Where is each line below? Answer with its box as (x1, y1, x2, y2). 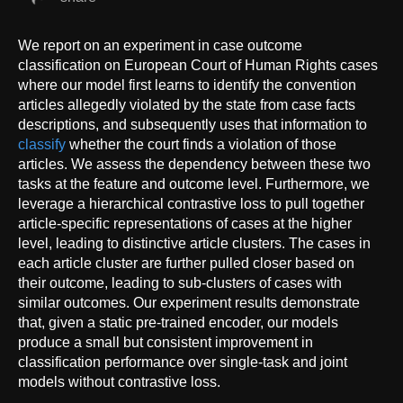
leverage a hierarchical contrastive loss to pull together (18, 195, 364, 211)
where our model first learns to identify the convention (18, 76, 356, 93)
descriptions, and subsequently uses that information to (18, 116, 367, 132)
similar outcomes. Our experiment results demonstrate (18, 294, 360, 310)
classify (18, 136, 66, 152)
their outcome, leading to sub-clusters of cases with (18, 274, 342, 291)
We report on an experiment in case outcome (18, 37, 302, 53)
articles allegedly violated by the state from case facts (18, 96, 355, 112)
